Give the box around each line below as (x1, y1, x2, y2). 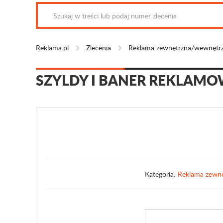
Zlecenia (86, 43, 111, 52)
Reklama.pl (36, 43, 69, 52)
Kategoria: (145, 169, 178, 179)
